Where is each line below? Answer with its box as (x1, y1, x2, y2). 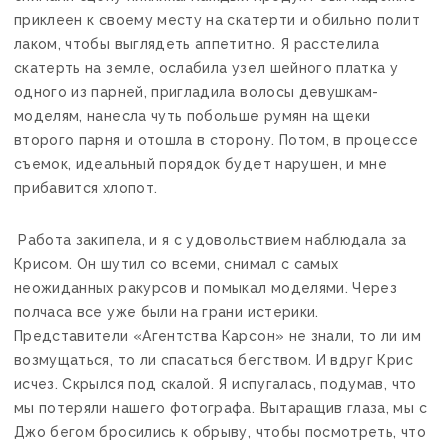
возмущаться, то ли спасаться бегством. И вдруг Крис (14, 351, 413, 368)
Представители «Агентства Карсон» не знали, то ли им (14, 327, 421, 344)
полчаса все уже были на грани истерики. (14, 303, 319, 320)
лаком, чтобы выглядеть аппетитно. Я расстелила (14, 35, 380, 52)
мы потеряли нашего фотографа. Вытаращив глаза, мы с (14, 399, 427, 416)
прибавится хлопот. (14, 179, 158, 196)
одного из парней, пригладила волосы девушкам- (14, 83, 379, 100)
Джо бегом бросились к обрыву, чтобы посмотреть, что (14, 423, 426, 440)
